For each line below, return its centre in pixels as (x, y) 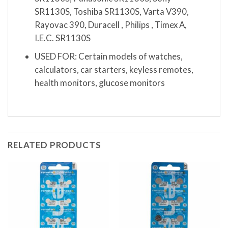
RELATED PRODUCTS (54, 145)
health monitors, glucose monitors (99, 83)
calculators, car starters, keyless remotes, (114, 70)
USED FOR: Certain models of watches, (108, 56)
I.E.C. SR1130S (62, 38)
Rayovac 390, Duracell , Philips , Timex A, (110, 25)
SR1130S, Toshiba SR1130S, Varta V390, (111, 12)
